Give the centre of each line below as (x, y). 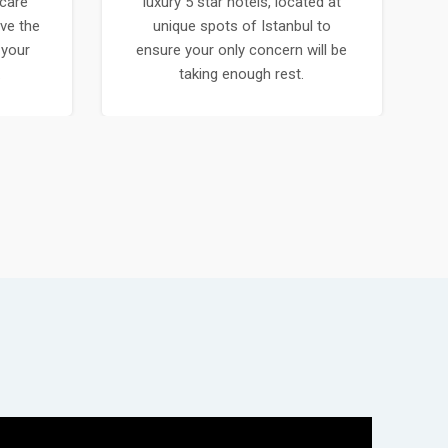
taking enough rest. (242, 74)
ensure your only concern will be (242, 50)
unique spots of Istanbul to (241, 26)
